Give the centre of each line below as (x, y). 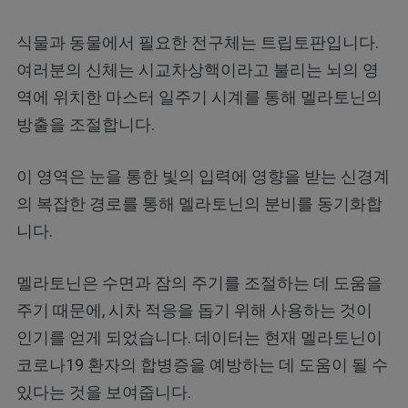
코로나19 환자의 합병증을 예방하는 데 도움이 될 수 (202, 365)
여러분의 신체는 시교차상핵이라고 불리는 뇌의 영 (197, 70)
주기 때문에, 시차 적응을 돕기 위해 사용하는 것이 (194, 311)
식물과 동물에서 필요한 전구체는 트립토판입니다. (197, 43)
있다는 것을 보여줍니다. (103, 393)
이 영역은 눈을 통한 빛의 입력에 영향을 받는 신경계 (203, 177)
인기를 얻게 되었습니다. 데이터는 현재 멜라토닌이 (199, 338)
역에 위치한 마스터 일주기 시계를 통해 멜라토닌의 (199, 97)
